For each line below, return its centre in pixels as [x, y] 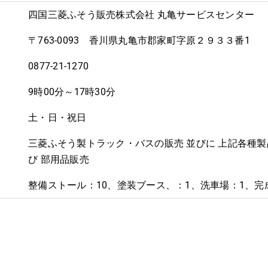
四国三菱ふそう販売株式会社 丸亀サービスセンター [141, 14]
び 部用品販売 [59, 159]
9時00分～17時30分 [72, 92]
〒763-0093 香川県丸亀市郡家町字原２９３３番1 [139, 40]
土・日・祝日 [57, 117]
